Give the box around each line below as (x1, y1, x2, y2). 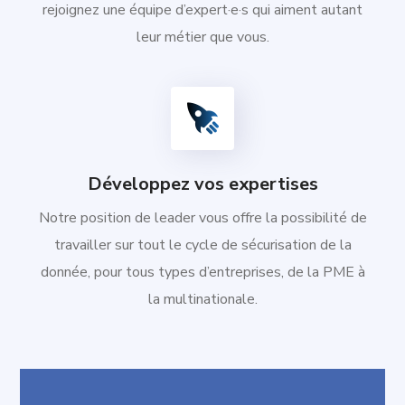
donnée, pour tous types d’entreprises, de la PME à (40, 261, 365, 282)
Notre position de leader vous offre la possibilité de (38, 207, 367, 228)
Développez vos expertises (87, 171, 318, 196)
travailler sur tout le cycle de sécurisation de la (53, 234, 352, 255)
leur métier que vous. (136, 26, 269, 47)
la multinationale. (147, 288, 258, 309)
